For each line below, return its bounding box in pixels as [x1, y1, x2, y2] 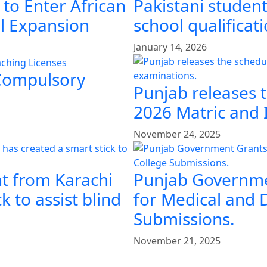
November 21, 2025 [133, 234, 221, 248]
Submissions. [133, 207, 235, 231]
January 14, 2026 [133, 41, 207, 54]
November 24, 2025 [133, 128, 221, 141]
